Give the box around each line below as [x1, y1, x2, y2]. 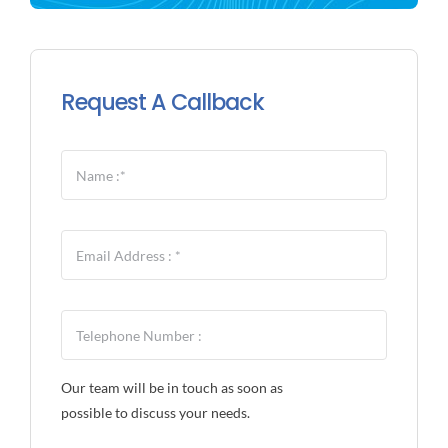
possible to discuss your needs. [60, 404, 250, 422]
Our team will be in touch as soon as [60, 379, 283, 397]
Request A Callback [60, 87, 264, 119]
